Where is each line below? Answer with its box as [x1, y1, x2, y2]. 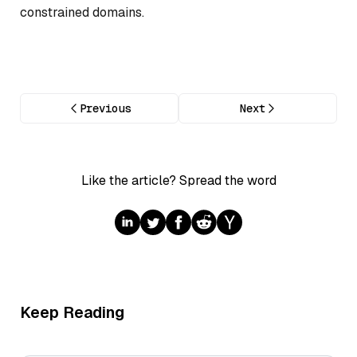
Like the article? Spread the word [80, 172, 277, 190]
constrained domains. [20, 3, 144, 21]
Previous [79, 101, 131, 116]
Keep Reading [20, 302, 124, 324]
